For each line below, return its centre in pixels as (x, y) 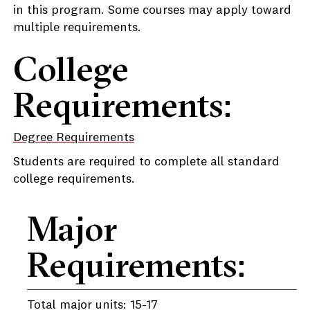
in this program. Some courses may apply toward (152, 10)
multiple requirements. (77, 28)
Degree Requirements (74, 138)
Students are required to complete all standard (146, 162)
